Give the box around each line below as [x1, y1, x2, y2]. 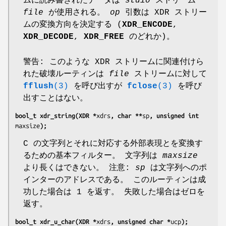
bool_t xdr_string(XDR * [15, 111, 96, 119]
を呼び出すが [69, 81, 127, 91]
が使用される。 [43, 8, 110, 17]
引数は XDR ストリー [120, 8, 207, 17]
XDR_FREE [84, 32, 124, 41]
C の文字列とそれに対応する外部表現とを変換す [23, 139, 203, 148]
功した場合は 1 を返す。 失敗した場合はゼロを [23, 187, 205, 197]
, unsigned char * [110, 217, 171, 225]
